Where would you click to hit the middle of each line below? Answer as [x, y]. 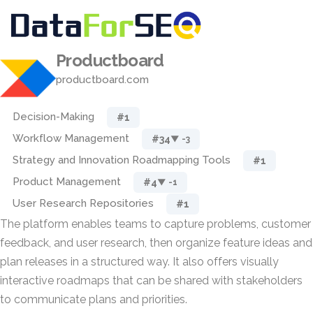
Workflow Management [71, 138]
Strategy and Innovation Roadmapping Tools [122, 160]
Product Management [67, 182]
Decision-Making [53, 117]
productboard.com [102, 80]
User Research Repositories [83, 203]
